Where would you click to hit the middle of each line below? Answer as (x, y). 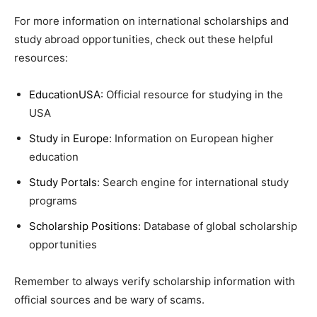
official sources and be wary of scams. (109, 299)
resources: (41, 57)
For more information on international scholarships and (151, 21)
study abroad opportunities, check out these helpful (144, 39)
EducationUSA (65, 94)
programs (53, 200)
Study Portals (63, 182)
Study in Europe (69, 138)
